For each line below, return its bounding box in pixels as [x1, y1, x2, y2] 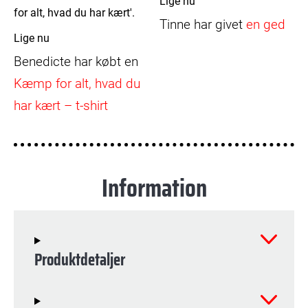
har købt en [74, 54, 138, 70]
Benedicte [14, 54, 71, 70]
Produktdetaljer [34, 247, 125, 274]
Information [101, 168, 207, 208]
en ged [246, 16, 285, 33]
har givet [194, 16, 243, 33]
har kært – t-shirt [14, 98, 108, 114]
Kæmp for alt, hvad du [14, 76, 140, 92]
